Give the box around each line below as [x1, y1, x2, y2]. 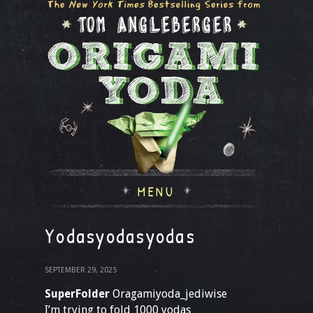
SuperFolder [45, 287, 110, 300]
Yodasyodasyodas [45, 221, 196, 249]
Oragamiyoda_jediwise [110, 287, 227, 300]
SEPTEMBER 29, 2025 [45, 265, 117, 275]
